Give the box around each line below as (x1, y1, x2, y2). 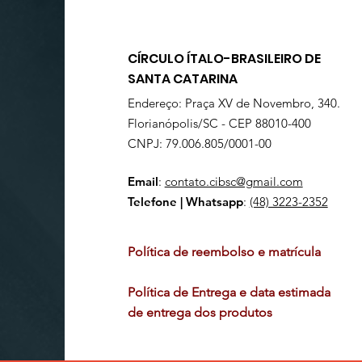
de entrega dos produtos (127, 305, 279, 320)
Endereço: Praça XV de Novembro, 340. (127, 95, 340, 111)
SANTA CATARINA (127, 69, 238, 88)
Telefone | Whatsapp (127, 194, 243, 209)
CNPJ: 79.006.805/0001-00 (127, 136, 271, 151)
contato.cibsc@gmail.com (164, 174, 303, 189)
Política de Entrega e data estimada (127, 284, 330, 300)
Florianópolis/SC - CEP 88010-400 (127, 116, 311, 131)
